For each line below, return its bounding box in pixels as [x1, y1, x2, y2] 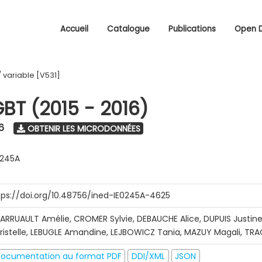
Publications [168, 23, 216, 35]
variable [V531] [3, 70, 60, 80]
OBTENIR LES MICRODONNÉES [25, 122, 140, 135]
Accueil [60, 23, 88, 35]
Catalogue [107, 23, 150, 35]
